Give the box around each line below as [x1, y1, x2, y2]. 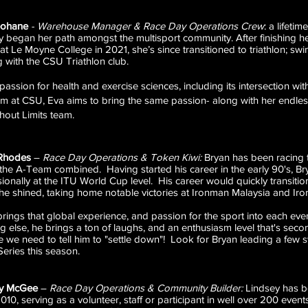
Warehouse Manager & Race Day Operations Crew [37, 20, 264, 32]
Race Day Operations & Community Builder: [49, 282, 245, 294]
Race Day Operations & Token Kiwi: [43, 151, 204, 163]
